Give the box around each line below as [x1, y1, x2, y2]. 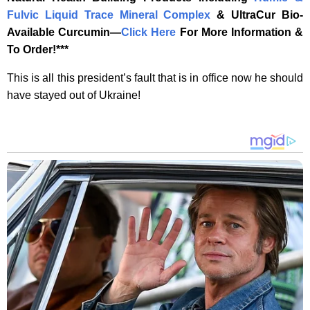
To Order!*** [7, 44, 69, 55]
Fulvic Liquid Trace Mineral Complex [7, 9, 217, 21]
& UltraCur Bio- [217, 9, 304, 21]
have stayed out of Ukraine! [7, 89, 140, 101]
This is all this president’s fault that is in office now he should [7, 72, 303, 84]
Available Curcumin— [7, 26, 122, 38]
